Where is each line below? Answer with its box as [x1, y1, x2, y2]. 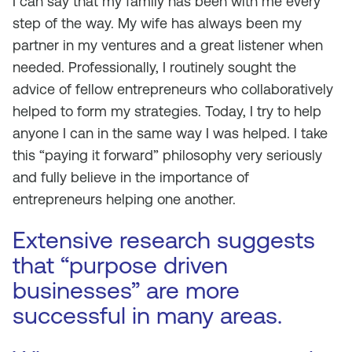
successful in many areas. [13, 302, 282, 329]
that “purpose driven [13, 251, 228, 279]
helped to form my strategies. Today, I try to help [13, 103, 321, 119]
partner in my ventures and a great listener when [13, 37, 323, 53]
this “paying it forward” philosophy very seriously [13, 147, 322, 163]
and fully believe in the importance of [13, 169, 249, 185]
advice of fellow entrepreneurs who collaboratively [13, 81, 333, 97]
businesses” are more [13, 277, 240, 304]
